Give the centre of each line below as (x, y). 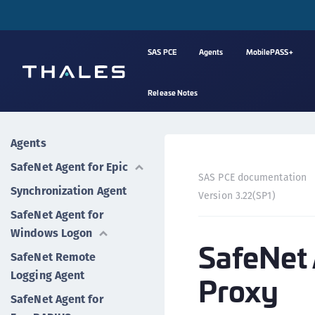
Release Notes (173, 92)
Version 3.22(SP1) (237, 195)
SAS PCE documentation (253, 177)
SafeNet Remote (53, 257)
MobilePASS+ (269, 52)
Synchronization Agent (69, 191)
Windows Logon (52, 233)
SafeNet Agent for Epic (70, 167)
